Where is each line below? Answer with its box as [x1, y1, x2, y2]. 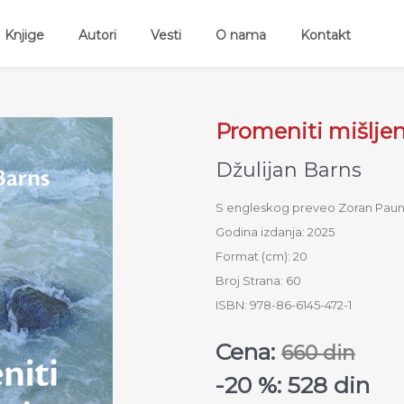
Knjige [5, 27, 44, 44]
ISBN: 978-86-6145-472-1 [216, 298, 352, 312]
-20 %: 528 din [216, 372, 370, 399]
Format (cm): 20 [216, 249, 308, 263]
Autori [78, 27, 116, 44]
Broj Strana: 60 [216, 273, 301, 288]
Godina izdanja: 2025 [216, 225, 335, 239]
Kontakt [300, 27, 351, 44]
